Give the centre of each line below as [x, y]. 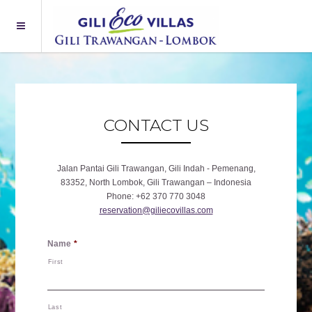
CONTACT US [156, 125]
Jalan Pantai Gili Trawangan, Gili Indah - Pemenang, [156, 169]
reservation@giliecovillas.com [156, 210]
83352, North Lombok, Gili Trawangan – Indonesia [156, 182]
